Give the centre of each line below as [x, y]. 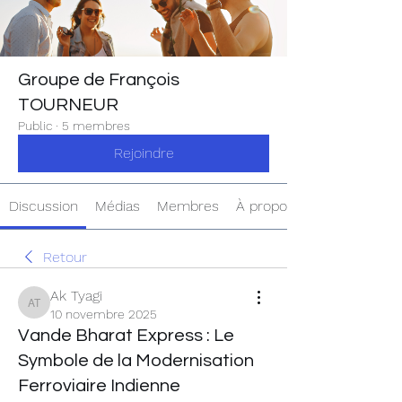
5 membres [96, 126]
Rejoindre [144, 153]
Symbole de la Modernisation [136, 361]
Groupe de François [99, 80]
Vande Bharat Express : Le [126, 336]
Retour [65, 257]
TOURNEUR [68, 105]
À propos [266, 206]
